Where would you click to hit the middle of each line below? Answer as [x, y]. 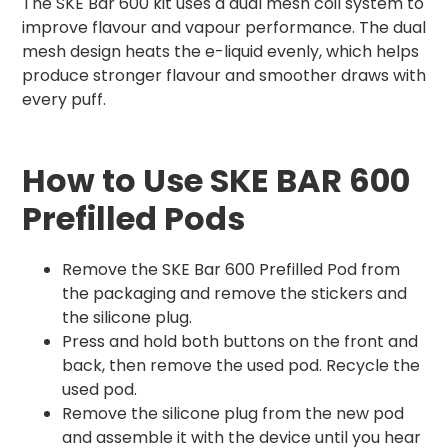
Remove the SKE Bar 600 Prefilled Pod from [231, 270]
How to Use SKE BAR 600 [216, 181]
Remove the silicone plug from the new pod [233, 414]
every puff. [64, 100]
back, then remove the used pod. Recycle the [241, 366]
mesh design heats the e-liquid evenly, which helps [220, 52]
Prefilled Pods [133, 219]
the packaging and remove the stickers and [234, 294]
